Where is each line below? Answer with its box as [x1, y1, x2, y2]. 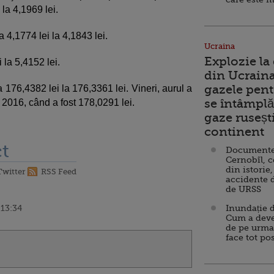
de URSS [226, 184, 261, 194]
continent [204, 125, 264, 139]
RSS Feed [41, 167, 76, 176]
